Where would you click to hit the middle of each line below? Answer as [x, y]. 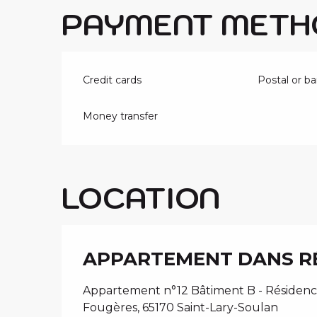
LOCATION [141, 198]
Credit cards [113, 80]
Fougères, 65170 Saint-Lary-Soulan [180, 308]
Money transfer [121, 116]
